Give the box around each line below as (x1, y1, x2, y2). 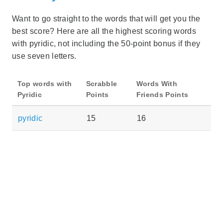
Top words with (17, 79, 72, 88)
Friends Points (136, 90, 189, 99)
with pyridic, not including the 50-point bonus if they (12, 39, 201, 48)
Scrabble (86, 79, 117, 88)
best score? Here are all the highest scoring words (12, 26, 197, 35)
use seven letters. (12, 51, 77, 60)
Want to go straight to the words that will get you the (12, 14, 201, 23)
